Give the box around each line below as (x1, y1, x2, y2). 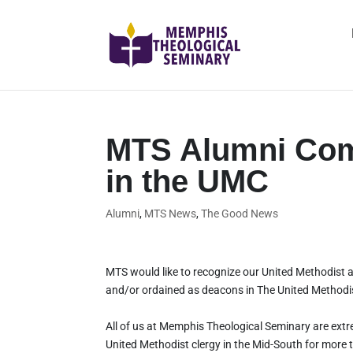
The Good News (201, 207, 279, 220)
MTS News (144, 207, 197, 220)
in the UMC (106, 164, 269, 199)
